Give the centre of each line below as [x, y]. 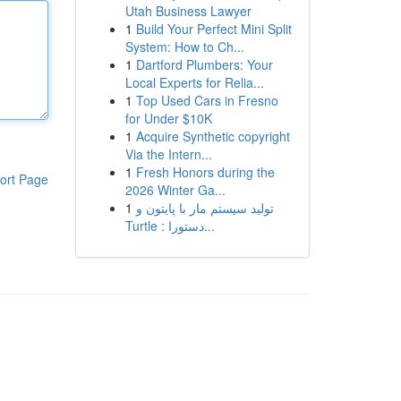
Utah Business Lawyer [188, 11]
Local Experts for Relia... [194, 82]
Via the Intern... [168, 154]
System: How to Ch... [184, 47]
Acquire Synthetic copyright [213, 136]
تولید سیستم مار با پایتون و [205, 208]
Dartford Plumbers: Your [204, 64]
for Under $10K [168, 118]
